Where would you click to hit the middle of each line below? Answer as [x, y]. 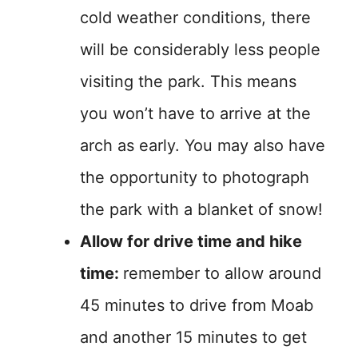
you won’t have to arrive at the [195, 113]
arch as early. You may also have [203, 145]
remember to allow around [222, 273]
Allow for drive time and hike [191, 241]
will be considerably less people [200, 50]
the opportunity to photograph [195, 177]
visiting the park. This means [188, 82]
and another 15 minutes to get [193, 337]
